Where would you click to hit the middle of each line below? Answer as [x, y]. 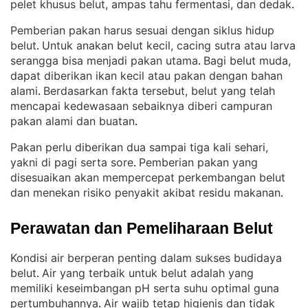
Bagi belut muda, [247, 60]
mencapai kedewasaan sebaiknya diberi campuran [141, 106]
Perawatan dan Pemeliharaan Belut [142, 228]
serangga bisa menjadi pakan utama [104, 60]
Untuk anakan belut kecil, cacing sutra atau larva [169, 45]
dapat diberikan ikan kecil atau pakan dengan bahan [146, 76]
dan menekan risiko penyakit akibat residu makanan [145, 192]
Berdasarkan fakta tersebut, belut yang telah [159, 91]
